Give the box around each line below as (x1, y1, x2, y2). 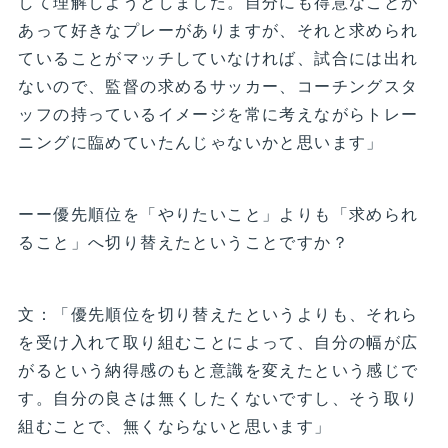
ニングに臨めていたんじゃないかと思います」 (18, 130, 384, 154)
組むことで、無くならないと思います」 (18, 414, 332, 438)
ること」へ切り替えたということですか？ (18, 230, 349, 254)
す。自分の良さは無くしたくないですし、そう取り (18, 386, 419, 410)
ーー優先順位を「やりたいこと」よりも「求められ (18, 202, 419, 226)
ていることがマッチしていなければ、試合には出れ (18, 46, 419, 70)
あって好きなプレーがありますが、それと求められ (18, 18, 419, 42)
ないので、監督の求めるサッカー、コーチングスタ (18, 74, 419, 98)
